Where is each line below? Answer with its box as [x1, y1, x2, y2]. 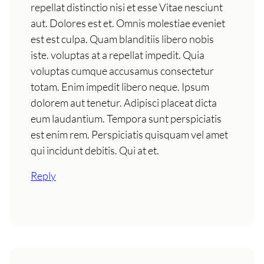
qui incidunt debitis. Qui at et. [31, 143, 159, 157]
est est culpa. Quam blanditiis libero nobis [31, 32, 214, 45]
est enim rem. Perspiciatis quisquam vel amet [31, 127, 228, 141]
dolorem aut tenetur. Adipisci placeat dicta [31, 95, 217, 109]
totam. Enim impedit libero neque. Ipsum [31, 80, 209, 93]
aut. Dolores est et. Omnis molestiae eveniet [31, 16, 225, 29]
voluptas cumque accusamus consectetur [31, 64, 214, 77]
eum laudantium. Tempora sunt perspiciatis [31, 111, 222, 125]
